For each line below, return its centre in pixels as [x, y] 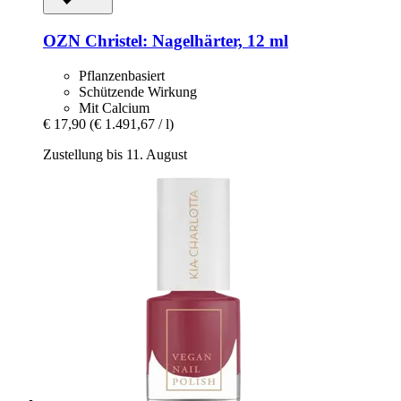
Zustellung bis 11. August [115, 154]
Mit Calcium [114, 107]
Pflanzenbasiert [122, 75]
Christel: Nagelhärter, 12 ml [184, 41]
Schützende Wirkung [138, 91]
